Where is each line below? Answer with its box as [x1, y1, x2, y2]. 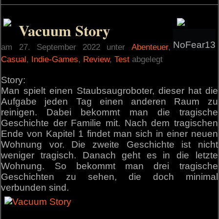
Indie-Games [31, 54, 79, 64]
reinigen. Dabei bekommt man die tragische [1, 107, 218, 118]
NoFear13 [173, 40, 216, 50]
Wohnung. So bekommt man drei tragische [1, 161, 218, 172]
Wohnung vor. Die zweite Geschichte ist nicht [1, 139, 218, 150]
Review [83, 54, 110, 64]
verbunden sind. [1, 182, 69, 193]
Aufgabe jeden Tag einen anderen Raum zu [1, 96, 218, 107]
